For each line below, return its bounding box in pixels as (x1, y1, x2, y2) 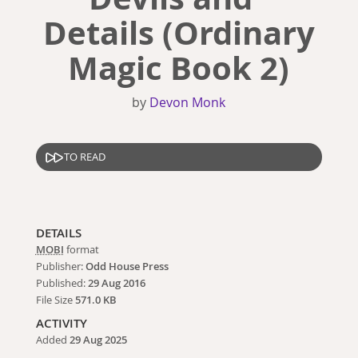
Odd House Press (85, 259, 169, 273)
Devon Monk (149, 93, 226, 111)
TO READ (63, 149, 105, 165)
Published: (35, 276, 88, 290)
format (63, 242, 99, 257)
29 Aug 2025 (69, 332, 127, 347)
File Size (35, 292, 75, 307)
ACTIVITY (35, 314, 87, 332)
